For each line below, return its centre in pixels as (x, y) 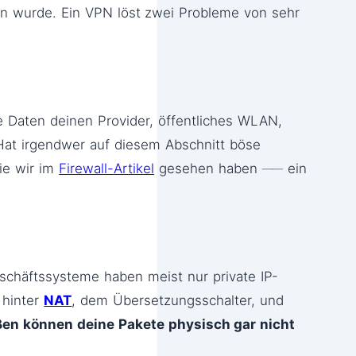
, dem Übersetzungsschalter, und (178, 301)
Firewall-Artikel (107, 168)
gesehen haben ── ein (230, 168)
